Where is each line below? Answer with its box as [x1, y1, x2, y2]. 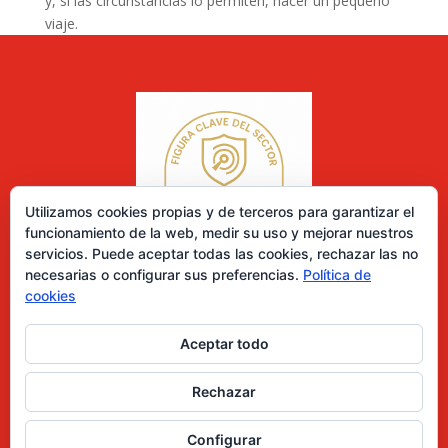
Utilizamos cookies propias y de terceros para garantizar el [25, 203, 414, 220]
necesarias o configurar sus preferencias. [25, 266, 303, 283]
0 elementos [147, 341, 244, 365]
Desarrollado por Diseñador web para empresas [67, 401, 381, 421]
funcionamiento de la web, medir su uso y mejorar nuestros [25, 224, 414, 241]
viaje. [44, 13, 78, 33]
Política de [303, 266, 371, 283]
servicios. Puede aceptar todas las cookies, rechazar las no [25, 245, 418, 262]
